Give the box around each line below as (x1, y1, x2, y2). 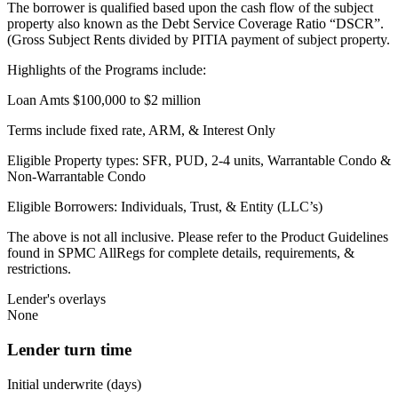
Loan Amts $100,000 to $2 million (7, 92, 201, 108)
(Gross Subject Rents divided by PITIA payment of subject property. (7, 32, 390, 48)
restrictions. (7, 261, 71, 277)
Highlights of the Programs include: (7, 62, 206, 78)
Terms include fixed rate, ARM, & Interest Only (7, 123, 275, 139)
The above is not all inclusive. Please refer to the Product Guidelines (7, 229, 388, 245)
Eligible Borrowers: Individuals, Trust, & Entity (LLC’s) (7, 199, 322, 215)
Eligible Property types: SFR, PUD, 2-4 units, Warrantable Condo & (7, 153, 391, 169)
